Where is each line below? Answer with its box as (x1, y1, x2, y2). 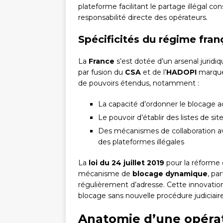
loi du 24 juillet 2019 (89, 158, 164, 168)
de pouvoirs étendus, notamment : (78, 79, 199, 88)
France (89, 57, 114, 66)
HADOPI (166, 68, 197, 77)
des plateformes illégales (98, 137, 184, 147)
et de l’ (141, 68, 166, 77)
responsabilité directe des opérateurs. (78, 13, 208, 22)
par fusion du (78, 68, 125, 77)
